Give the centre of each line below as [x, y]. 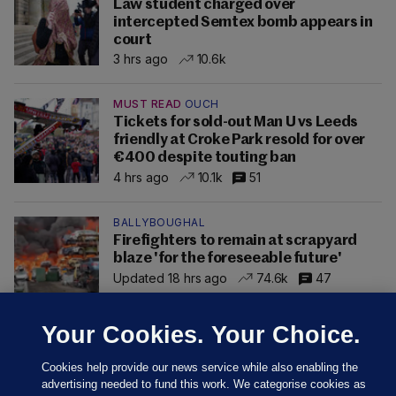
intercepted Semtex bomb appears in [243, 23]
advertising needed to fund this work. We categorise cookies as [204, 384]
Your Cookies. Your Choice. [202, 335]
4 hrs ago [141, 177]
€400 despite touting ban [205, 158]
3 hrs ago [141, 59]
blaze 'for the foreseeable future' [228, 259]
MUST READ [148, 104]
